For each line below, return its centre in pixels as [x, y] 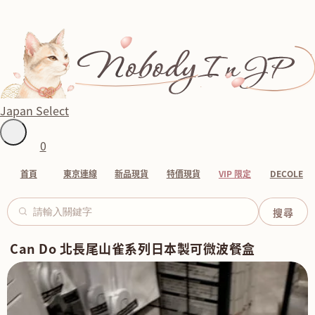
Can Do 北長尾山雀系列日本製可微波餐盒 [133, 248]
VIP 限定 [234, 174]
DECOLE [286, 174]
